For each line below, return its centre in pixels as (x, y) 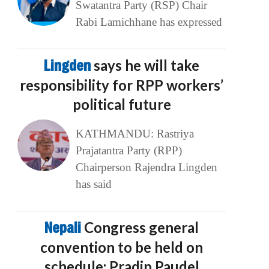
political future (122, 104)
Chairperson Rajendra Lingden (146, 168)
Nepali (65, 228)
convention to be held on (122, 247)
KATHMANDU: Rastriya (134, 134)
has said (93, 184)
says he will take (147, 65)
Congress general (142, 228)
